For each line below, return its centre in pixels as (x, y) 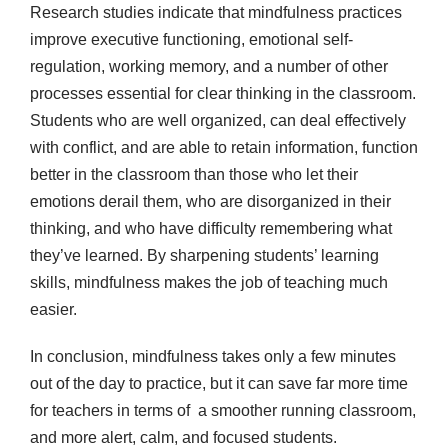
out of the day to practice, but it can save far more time (219, 384)
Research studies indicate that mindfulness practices (216, 13)
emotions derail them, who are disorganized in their (210, 202)
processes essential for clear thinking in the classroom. (223, 94)
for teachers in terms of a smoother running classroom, (223, 411)
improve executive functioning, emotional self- (191, 40)
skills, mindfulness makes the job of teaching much (209, 283)
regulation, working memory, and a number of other (209, 67)
